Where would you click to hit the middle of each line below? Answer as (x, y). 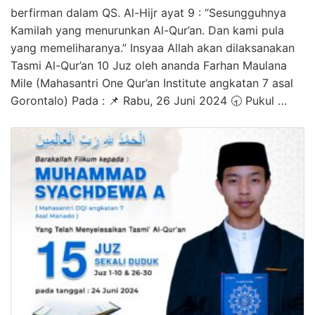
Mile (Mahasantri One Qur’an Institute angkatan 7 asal (152, 83)
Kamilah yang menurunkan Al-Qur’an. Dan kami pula (147, 30)
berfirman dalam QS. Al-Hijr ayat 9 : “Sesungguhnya (148, 12)
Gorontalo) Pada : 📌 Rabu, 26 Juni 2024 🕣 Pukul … (149, 100)
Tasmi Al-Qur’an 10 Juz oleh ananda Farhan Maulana (149, 65)
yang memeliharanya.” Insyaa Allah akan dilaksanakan (153, 47)
